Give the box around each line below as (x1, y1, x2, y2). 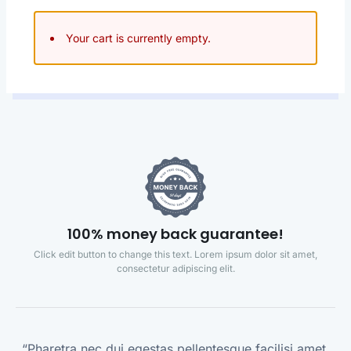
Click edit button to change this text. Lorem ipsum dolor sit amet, (34, 248, 317, 260)
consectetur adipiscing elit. (116, 262, 235, 274)
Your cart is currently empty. (66, 31, 211, 45)
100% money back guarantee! (67, 223, 284, 244)
